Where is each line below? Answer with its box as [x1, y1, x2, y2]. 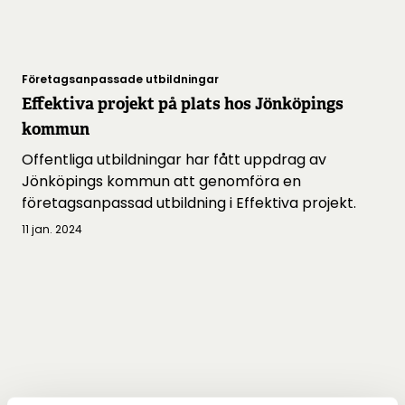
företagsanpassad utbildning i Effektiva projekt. [22, 193, 356, 214]
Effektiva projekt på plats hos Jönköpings [22, 93, 344, 115]
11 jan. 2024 [22, 221, 82, 238]
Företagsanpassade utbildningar [22, 71, 219, 88]
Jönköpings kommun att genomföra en [22, 171, 301, 193]
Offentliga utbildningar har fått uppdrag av [22, 149, 326, 171]
